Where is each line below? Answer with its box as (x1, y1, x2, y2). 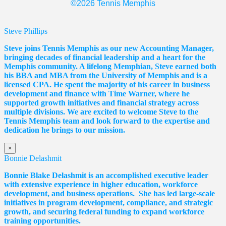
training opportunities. (4, 216, 81, 225)
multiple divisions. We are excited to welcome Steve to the (4, 107, 198, 116)
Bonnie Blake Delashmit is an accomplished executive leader (4, 171, 208, 180)
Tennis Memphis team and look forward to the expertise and (4, 116, 210, 125)
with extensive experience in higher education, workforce (4, 180, 198, 189)
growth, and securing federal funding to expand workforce (4, 207, 204, 216)
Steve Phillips (4, 26, 47, 35)
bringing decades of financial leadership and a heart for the (4, 52, 205, 62)
